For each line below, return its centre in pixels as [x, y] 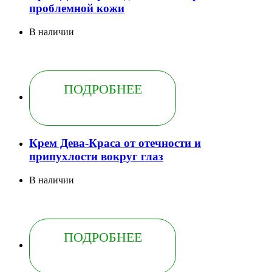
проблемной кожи [77, 8]
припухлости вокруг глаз [96, 157]
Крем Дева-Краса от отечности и [115, 143]
